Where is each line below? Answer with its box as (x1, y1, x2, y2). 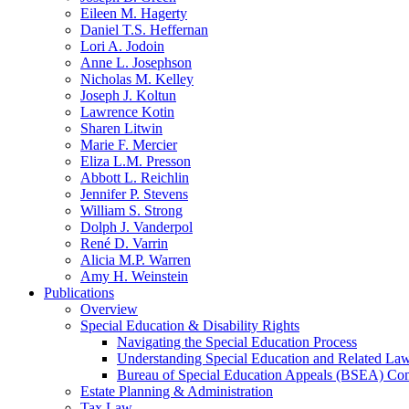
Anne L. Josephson (80, 55, 192, 70)
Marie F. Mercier (80, 137, 177, 152)
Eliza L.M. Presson (80, 153, 191, 169)
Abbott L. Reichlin (80, 170, 189, 185)
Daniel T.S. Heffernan (80, 22, 208, 37)
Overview (80, 301, 138, 317)
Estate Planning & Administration (80, 383, 273, 399)
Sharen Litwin (80, 121, 163, 136)
